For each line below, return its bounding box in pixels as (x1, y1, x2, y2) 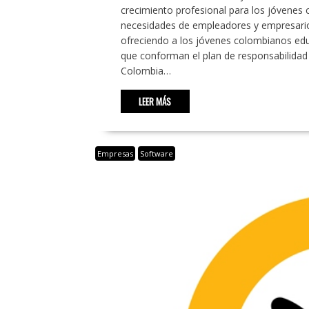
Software (139, 148, 173, 159)
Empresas (97, 148, 133, 159)
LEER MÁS (139, 94, 171, 108)
